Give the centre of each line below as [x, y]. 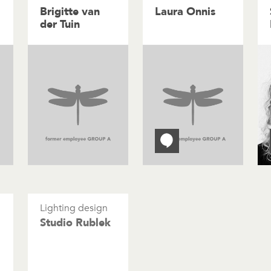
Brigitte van [70, 12]
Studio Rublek [75, 223]
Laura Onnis [185, 12]
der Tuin [60, 24]
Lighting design [74, 208]
